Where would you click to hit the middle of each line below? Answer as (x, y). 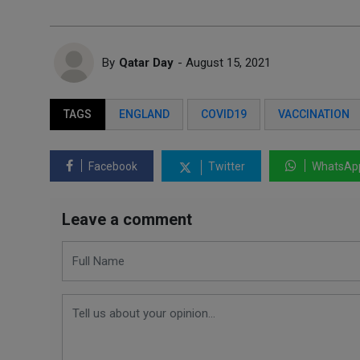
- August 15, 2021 (224, 63)
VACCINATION (314, 114)
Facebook (112, 166)
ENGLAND (144, 114)
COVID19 (224, 114)
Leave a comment (127, 219)
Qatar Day (146, 63)
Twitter (225, 166)
